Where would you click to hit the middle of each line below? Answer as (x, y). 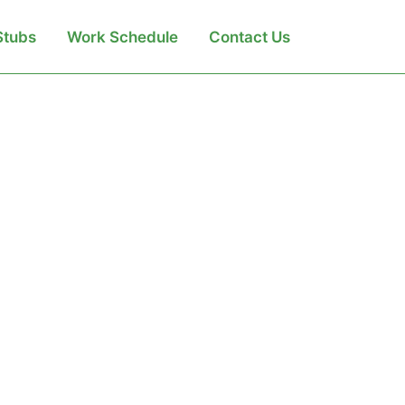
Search (349, 34)
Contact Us (249, 37)
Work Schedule (122, 37)
